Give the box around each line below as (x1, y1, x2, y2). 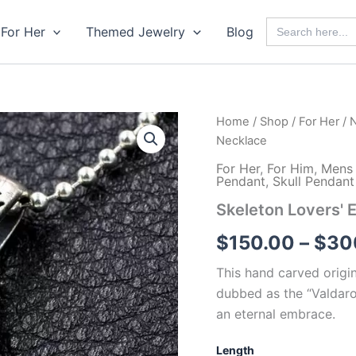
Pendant (216, 172, 265, 189)
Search (265, 15, 302, 29)
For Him (267, 160, 314, 176)
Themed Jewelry (86, 24, 186, 40)
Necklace (216, 133, 267, 148)
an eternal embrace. (216, 305, 335, 322)
